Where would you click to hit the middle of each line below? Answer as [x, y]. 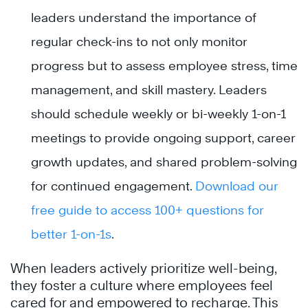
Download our [237, 186]
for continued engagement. [113, 186]
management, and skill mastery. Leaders [149, 90]
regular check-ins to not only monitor [139, 42]
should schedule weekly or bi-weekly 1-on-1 [158, 114]
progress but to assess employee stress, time [164, 66]
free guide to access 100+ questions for [147, 210]
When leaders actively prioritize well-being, [143, 268]
